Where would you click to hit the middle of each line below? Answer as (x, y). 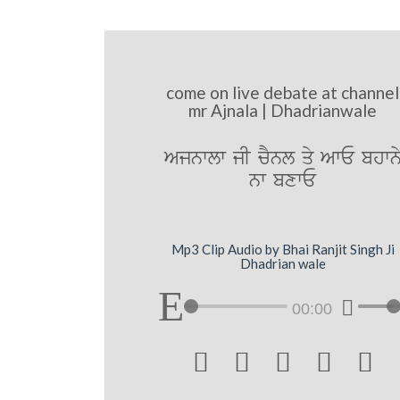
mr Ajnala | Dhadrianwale (283, 111)
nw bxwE (283, 181)
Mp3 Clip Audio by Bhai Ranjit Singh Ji (283, 249)
